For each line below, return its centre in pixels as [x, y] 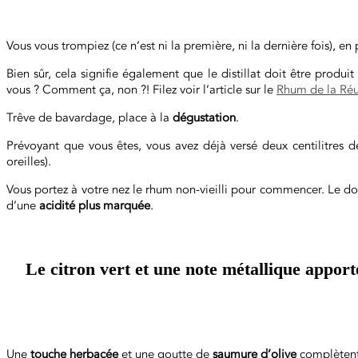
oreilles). [29, 161]
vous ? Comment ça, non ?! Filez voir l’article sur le [141, 89]
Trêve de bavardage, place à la [89, 117]
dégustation [204, 117]
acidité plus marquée [95, 205]
